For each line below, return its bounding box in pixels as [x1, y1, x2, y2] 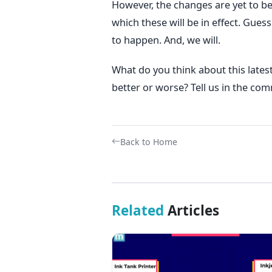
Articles [163, 200, 219, 220]
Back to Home [120, 135, 177, 148]
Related [111, 200, 164, 220]
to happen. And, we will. [111, 32, 220, 47]
